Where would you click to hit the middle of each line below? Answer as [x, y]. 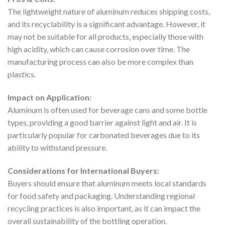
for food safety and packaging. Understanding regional [101, 196]
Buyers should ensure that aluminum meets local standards [107, 183]
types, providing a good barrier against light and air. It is [102, 123]
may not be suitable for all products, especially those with [105, 37]
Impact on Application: [49, 97]
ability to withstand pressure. [57, 148]
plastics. [22, 74]
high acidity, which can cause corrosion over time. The [99, 49]
